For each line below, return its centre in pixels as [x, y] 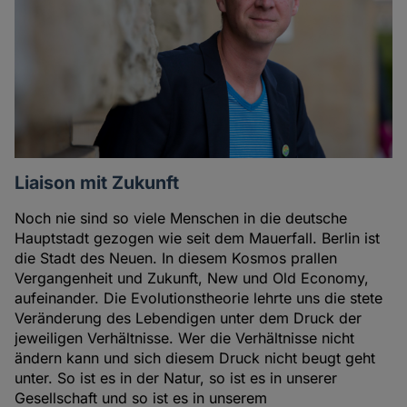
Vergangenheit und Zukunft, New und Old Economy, [192, 278]
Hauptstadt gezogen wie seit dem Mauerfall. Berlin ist [198, 238]
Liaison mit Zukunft [97, 183]
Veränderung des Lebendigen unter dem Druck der [189, 318]
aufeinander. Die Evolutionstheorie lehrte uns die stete [199, 298]
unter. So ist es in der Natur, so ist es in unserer [176, 378]
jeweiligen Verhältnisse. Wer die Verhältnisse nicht [185, 338]
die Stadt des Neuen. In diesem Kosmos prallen [176, 258]
